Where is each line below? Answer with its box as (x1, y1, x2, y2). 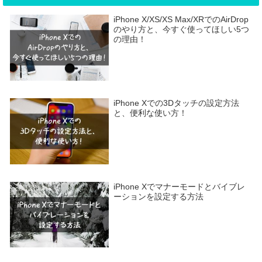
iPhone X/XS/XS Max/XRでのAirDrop (113, 15, 249, 25)
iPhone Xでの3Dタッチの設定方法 (113, 99, 240, 108)
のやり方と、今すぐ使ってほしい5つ (113, 25, 250, 35)
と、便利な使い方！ (113, 109, 188, 118)
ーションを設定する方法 (113, 192, 204, 201)
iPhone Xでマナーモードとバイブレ (113, 182, 246, 191)
